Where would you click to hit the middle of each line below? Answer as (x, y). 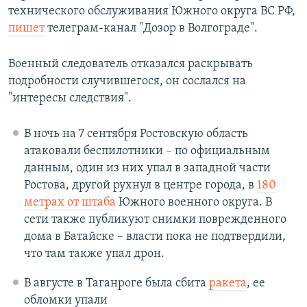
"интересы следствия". (70, 99)
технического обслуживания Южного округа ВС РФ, (152, 12)
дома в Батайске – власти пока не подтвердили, (155, 237)
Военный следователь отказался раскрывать (131, 64)
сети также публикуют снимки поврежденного (155, 220)
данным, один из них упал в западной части (147, 169)
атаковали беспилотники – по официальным (147, 151)
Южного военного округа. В (194, 203)
